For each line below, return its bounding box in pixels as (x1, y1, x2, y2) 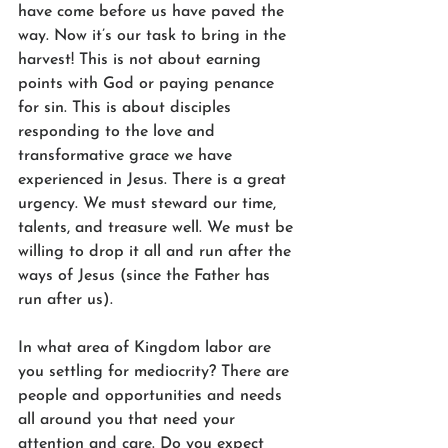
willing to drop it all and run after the (18, 243, 296, 260)
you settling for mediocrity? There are (18, 363, 294, 380)
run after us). (18, 291, 113, 308)
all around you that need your (18, 411, 240, 428)
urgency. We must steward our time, (18, 195, 281, 212)
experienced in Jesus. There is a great (18, 171, 291, 188)
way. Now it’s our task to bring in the (18, 27, 291, 44)
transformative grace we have (18, 147, 237, 164)
